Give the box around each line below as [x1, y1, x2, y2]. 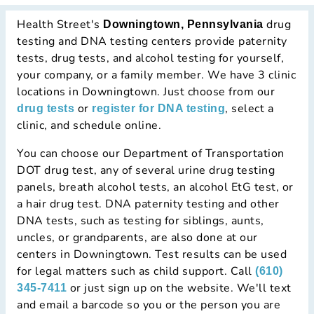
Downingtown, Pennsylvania [103, 18, 264, 31]
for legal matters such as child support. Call [17, 264, 255, 280]
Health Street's [17, 17, 103, 33]
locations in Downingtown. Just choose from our [17, 84, 275, 100]
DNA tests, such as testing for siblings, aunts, [17, 213, 264, 229]
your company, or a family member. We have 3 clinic [17, 67, 296, 83]
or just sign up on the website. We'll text [67, 280, 292, 296]
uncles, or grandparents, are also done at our [17, 230, 258, 246]
